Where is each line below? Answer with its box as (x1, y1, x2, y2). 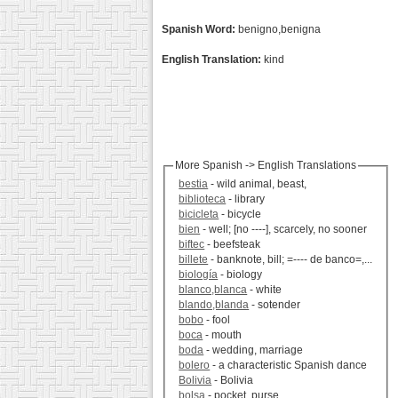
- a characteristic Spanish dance (210, 359, 368, 372)
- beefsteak (204, 238, 261, 251)
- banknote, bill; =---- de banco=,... (208, 253, 373, 267)
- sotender (249, 298, 301, 312)
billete (179, 253, 209, 267)
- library (226, 193, 266, 206)
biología (179, 268, 219, 282)
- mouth (203, 329, 243, 342)
